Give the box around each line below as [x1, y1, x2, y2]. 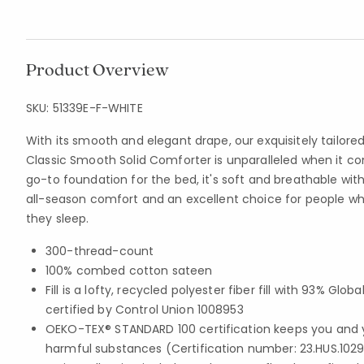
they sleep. [26, 210, 89, 227]
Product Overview [26, 58, 169, 80]
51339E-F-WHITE [52, 100, 143, 116]
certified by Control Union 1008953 [45, 301, 244, 318]
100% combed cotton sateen [45, 262, 213, 279]
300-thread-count [45, 243, 154, 259]
